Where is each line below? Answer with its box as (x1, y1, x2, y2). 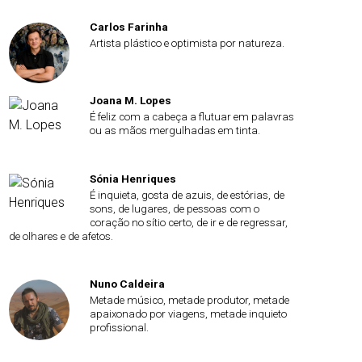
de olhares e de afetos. (9, 229, 114, 242)
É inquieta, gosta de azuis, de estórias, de (90, 188, 284, 201)
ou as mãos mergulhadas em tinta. (90, 124, 260, 137)
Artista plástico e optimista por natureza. (90, 37, 284, 50)
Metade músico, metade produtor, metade (90, 294, 289, 307)
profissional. (90, 322, 149, 335)
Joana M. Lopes (90, 94, 171, 107)
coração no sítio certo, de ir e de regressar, (90, 216, 288, 229)
